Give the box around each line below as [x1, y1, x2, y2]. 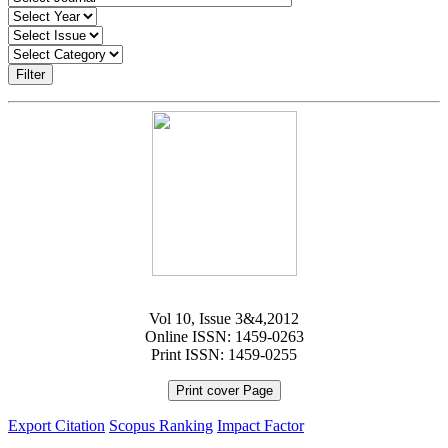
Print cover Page [175, 382, 273, 398]
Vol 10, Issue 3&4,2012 [149, 309, 299, 327]
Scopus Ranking [109, 416, 213, 434]
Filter [16, 66, 45, 82]
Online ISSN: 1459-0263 [144, 327, 304, 345]
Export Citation [8, 416, 105, 434]
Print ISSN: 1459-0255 [151, 345, 297, 363]
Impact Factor [217, 416, 304, 434]
